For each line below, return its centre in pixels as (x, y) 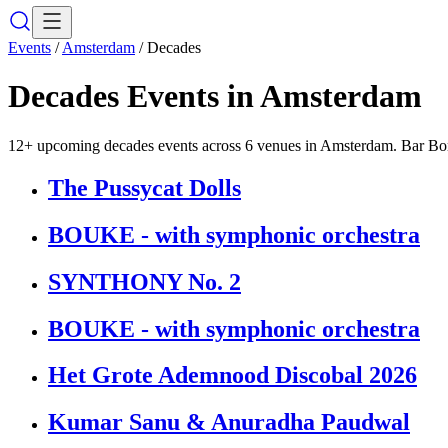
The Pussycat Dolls (144, 187)
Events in (189, 96)
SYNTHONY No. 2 (144, 281)
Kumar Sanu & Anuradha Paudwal (229, 422)
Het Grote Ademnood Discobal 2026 (232, 375)
